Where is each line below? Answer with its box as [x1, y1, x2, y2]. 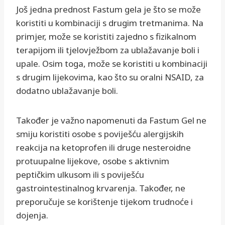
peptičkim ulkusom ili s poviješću [16, 169, 144, 181]
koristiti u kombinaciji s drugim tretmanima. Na [16, 17, 203, 29]
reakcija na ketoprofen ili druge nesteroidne [16, 142, 191, 154]
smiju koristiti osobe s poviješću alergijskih [16, 128, 184, 140]
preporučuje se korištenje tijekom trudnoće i [16, 196, 193, 208]
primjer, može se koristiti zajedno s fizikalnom [16, 31, 196, 43]
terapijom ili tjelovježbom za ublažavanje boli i [16, 44, 199, 56]
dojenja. [16, 209, 48, 221]
